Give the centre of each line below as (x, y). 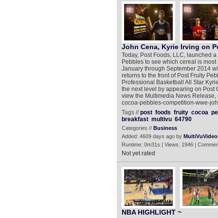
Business (165, 128)
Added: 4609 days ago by (152, 136)
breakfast (135, 119)
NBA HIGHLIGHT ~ (151, 212)
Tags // (131, 112)
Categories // (137, 128)
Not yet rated (138, 153)
